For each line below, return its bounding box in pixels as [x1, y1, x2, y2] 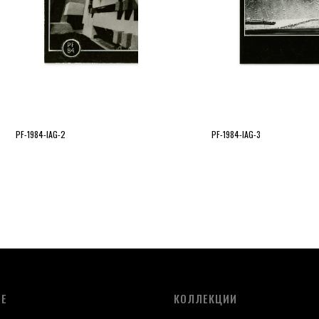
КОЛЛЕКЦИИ [174, 291, 237, 306]
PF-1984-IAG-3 [211, 128, 261, 140]
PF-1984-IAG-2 [15, 128, 66, 140]
